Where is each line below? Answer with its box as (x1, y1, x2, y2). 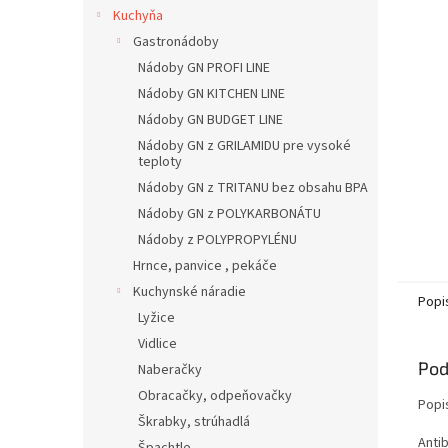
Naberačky (138, 360, 202, 380)
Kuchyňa (113, 6, 163, 26)
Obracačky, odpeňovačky (138, 386, 292, 406)
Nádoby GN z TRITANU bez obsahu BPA (138, 178, 368, 198)
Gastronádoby (133, 32, 219, 52)
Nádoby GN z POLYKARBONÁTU (138, 204, 321, 224)
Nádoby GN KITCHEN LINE (138, 84, 285, 104)
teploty (138, 152, 182, 172)
